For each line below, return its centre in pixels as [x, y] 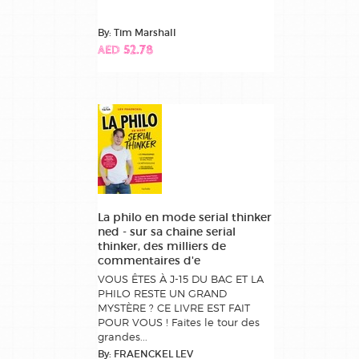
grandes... [123, 337]
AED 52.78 [125, 51]
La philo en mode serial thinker [185, 218]
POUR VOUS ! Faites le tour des [179, 323]
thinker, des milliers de [162, 246]
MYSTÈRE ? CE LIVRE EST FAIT [174, 308]
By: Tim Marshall [137, 33]
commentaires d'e [149, 261]
